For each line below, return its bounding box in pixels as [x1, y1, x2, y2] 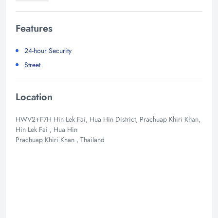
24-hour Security [24, 45, 72, 55]
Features [16, 21, 53, 36]
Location [16, 90, 53, 104]
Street [24, 59, 40, 70]
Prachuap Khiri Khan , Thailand [16, 134, 105, 145]
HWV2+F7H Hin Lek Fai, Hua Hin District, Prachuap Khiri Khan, [16, 114, 200, 124]
